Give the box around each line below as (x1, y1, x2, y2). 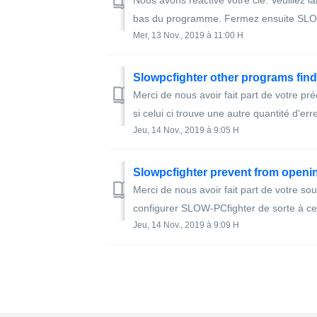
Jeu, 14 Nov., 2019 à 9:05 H (133, 125, 239, 135)
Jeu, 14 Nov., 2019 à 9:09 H (133, 220, 239, 230)
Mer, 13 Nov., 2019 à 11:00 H (133, 30, 243, 40)
